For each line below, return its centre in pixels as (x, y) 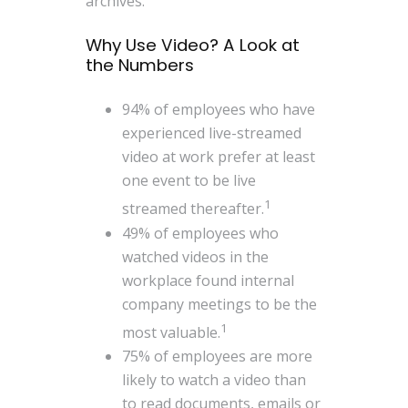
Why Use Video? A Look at (193, 45)
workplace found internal (209, 280)
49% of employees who (201, 233)
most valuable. (172, 332)
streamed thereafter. (194, 209)
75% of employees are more (218, 356)
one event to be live (189, 181)
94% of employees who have (219, 110)
